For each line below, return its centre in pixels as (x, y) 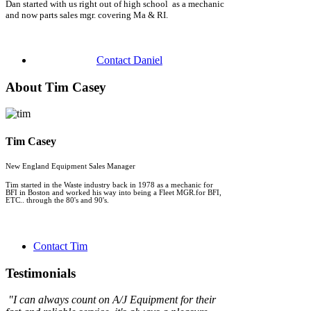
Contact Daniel (129, 60)
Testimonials (41, 273)
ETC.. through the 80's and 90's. (57, 200)
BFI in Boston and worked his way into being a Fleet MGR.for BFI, (114, 192)
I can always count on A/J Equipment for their (115, 300)
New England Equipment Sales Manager (70, 166)
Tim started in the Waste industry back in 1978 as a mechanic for (109, 185)
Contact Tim (60, 246)
